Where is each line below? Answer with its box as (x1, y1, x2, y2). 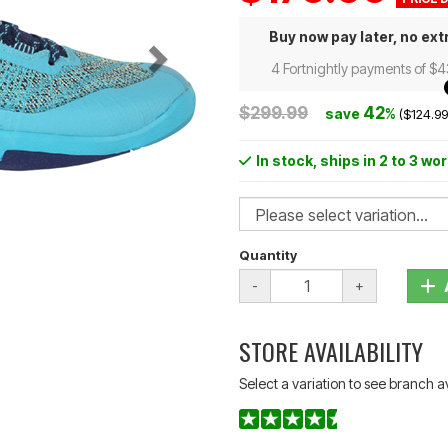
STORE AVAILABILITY (239, 333, 423, 369)
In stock (256, 152, 313, 169)
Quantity (239, 247, 297, 263)
